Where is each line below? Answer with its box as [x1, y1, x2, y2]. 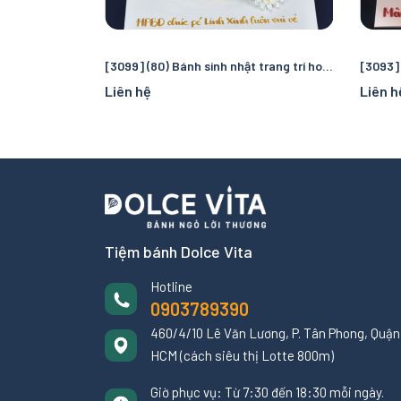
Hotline [150, 277, 192, 294]
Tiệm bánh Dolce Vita [105, 241, 252, 261]
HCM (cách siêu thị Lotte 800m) [150, 346, 334, 363]
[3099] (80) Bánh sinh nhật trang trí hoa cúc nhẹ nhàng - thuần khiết [322, 58, 333, 74]
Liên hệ [105, 82, 151, 100]
